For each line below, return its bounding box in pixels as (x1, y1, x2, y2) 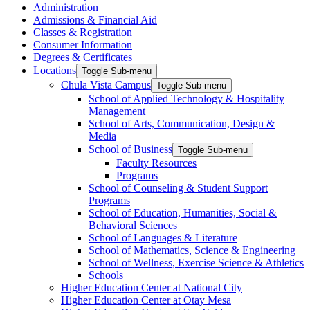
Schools (89, 269, 123, 281)
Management (89, 105, 145, 117)
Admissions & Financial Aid (33, 14, 157, 26)
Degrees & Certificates (33, 51, 132, 63)
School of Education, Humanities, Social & (89, 207, 277, 219)
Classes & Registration (33, 26, 132, 38)
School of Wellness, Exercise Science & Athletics (89, 257, 304, 268)
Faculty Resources (116, 157, 197, 169)
